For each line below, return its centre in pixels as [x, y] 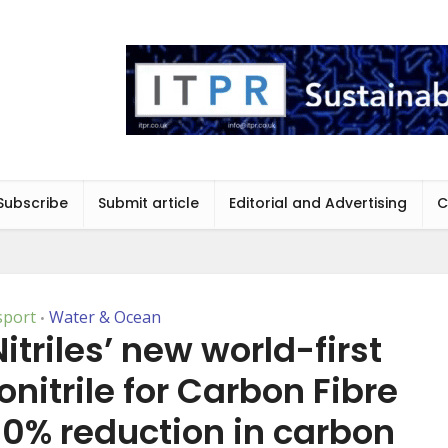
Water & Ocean [104, 317]
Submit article [148, 203]
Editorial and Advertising [318, 203]
